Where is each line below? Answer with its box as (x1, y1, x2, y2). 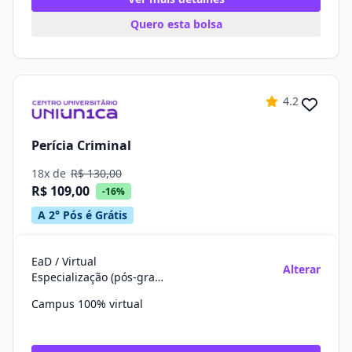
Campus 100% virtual (31, 296, 143, 311)
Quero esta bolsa (130, 16, 222, 31)
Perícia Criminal (31, 136, 131, 154)
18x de (31, 166, 69, 181)
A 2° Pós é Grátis (38, 207, 127, 222)
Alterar (283, 262, 321, 277)
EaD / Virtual (31, 254, 97, 269)
